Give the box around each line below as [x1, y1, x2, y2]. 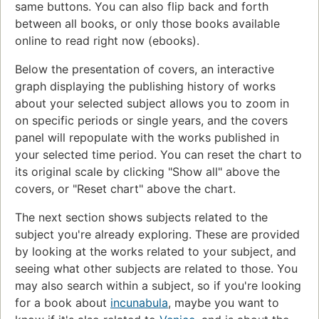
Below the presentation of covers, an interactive [15, 61, 274, 76]
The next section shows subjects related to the [15, 209, 268, 224]
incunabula [110, 295, 168, 310]
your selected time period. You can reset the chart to [15, 147, 302, 162]
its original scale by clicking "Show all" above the [15, 164, 280, 179]
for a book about [15, 295, 110, 310]
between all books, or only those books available [15, 16, 280, 31]
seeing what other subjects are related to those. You [15, 261, 298, 276]
